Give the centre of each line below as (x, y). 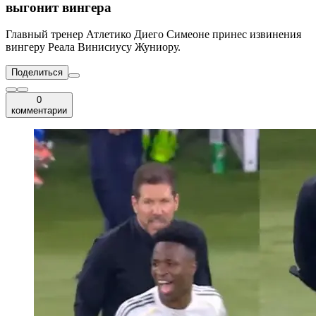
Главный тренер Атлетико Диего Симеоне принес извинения (153, 35)
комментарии (39, 111)
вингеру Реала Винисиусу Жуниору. (93, 47)
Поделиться (37, 73)
